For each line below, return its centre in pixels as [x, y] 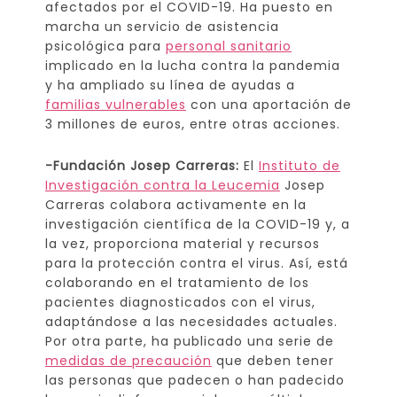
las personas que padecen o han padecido [195, 380]
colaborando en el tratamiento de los [177, 282]
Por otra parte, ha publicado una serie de [189, 341]
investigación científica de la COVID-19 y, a [197, 224]
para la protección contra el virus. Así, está [196, 263]
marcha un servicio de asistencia [162, 26]
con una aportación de [269, 104]
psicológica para [105, 46]
